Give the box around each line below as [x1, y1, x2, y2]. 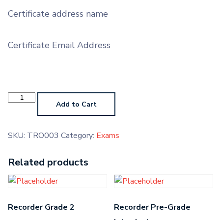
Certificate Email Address [8, 39, 110, 51]
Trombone [7, 90, 43, 101]
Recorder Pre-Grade [114, 202, 191, 213]
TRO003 [27, 130, 59, 141]
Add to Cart [56, 100, 97, 109]
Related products [8, 156, 88, 169]
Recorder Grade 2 [8, 202, 75, 213]
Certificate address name [8, 8, 108, 20]
